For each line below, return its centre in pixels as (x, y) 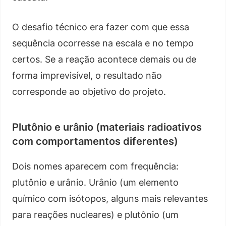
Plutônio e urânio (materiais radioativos (107, 127)
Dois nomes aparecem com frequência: (95, 166)
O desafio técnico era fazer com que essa (101, 27)
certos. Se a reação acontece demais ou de (104, 59)
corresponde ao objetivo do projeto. (89, 91)
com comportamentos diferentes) (95, 141)
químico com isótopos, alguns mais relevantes (110, 198)
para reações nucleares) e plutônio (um (95, 214)
